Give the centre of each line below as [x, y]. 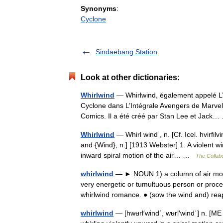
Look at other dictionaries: [130, 77]
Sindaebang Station [126, 52]
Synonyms [99, 8]
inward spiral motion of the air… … [138, 155]
